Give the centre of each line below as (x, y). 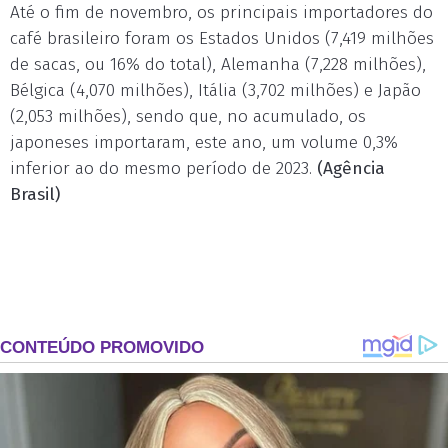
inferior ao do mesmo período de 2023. (163, 168)
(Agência (351, 168)
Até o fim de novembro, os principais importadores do (221, 12)
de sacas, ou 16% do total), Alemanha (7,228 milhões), (218, 64)
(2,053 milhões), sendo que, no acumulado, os (188, 116)
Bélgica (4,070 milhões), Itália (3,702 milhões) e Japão (215, 90)
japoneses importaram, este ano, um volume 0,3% (204, 142)
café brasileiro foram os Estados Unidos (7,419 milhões (222, 38)
